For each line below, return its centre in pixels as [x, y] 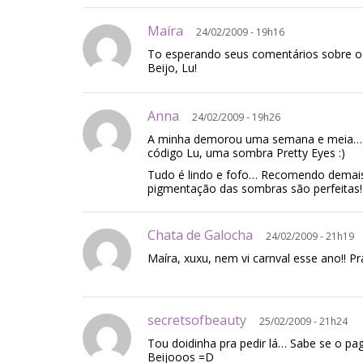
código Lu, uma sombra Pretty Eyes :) [246, 153]
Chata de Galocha [207, 235]
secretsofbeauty [203, 320]
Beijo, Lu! [172, 68]
